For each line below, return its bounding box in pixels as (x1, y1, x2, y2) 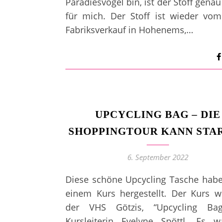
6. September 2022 (127, 152, 188, 162)
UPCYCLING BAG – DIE (95, 109, 221, 120)
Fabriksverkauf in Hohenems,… (65, 24, 193, 36)
